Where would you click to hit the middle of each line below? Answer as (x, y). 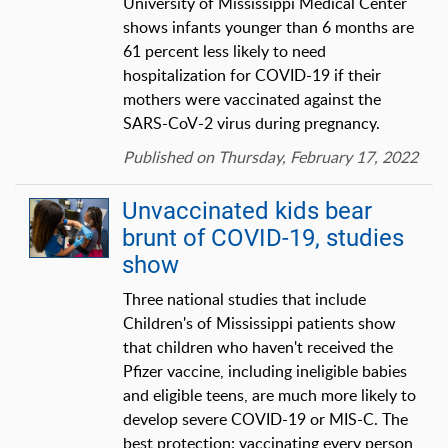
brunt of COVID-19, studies (263, 237)
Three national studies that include (244, 298)
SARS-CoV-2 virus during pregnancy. (251, 122)
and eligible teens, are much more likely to (269, 394)
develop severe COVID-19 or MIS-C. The (265, 418)
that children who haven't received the (258, 346)
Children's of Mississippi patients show (259, 322)
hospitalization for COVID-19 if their (252, 74)
